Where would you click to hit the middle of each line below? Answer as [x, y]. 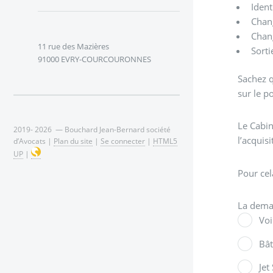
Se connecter [123, 140]
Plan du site [73, 140]
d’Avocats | [34, 140]
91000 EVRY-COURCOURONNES [94, 59]
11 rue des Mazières [73, 47]
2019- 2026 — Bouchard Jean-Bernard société [92, 129]
